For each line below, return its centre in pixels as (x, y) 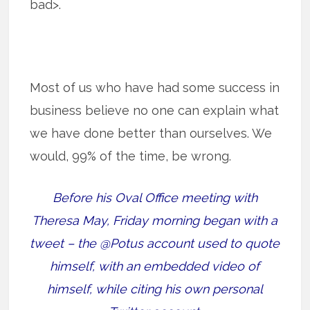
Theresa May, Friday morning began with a (155, 220)
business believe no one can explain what (155, 110)
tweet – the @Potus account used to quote (155, 243)
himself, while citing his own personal (155, 289)
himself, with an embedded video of (155, 266)
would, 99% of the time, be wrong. (131, 156)
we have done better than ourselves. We (151, 133)
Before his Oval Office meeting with (155, 197)
